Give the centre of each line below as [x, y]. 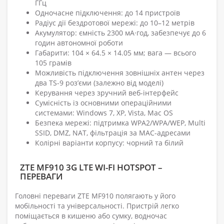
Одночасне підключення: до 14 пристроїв [107, 13]
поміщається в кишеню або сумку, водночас [91, 216]
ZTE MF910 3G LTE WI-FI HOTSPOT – [91, 167]
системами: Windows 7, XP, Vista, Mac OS [104, 113]
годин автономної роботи [79, 43]
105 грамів [53, 63]
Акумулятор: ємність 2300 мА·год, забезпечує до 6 [120, 33]
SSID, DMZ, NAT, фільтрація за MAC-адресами [113, 133]
